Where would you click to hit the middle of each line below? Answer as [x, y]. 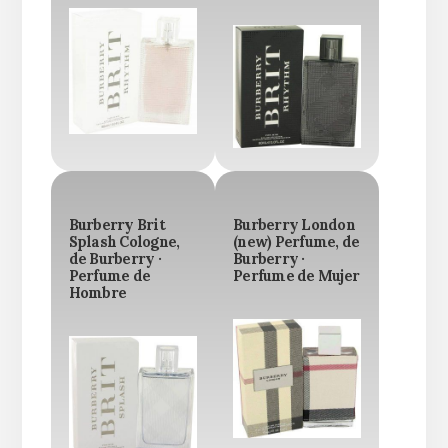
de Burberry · [114, 258]
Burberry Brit [116, 224]
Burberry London [294, 224]
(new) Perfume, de [296, 241]
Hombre [97, 292]
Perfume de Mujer [296, 275]
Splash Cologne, [124, 241]
